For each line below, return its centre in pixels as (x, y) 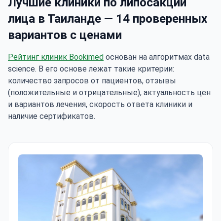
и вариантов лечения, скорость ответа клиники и (100, 105)
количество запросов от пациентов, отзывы (92, 81)
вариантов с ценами (65, 35)
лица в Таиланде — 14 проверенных (108, 19)
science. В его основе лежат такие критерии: (91, 69)
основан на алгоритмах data (157, 57)
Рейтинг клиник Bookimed (56, 57)
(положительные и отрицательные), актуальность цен (109, 93)
